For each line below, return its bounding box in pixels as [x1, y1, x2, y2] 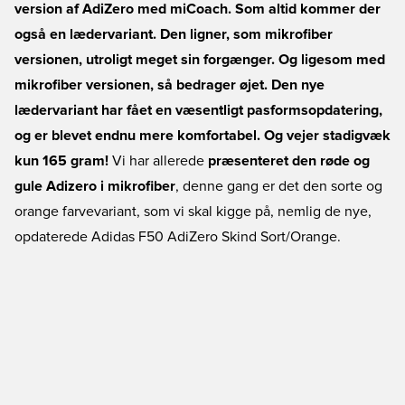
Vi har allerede [108, 154, 208, 168]
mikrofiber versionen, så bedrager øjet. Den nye [14, 78, 325, 92]
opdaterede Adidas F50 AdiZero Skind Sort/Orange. [14, 230, 341, 244]
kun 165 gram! [14, 154, 108, 168]
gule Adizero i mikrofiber [14, 179, 175, 193]
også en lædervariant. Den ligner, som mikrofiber [14, 27, 333, 42]
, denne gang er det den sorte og [175, 179, 382, 193]
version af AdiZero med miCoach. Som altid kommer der [14, 2, 381, 16]
